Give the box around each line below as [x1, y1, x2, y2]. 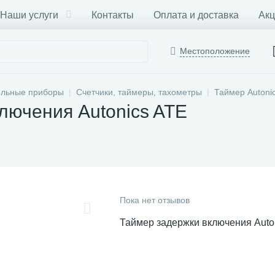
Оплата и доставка [153, 9, 239, 20]
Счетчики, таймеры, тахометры [76, 87, 202, 97]
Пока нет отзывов [120, 195, 190, 205]
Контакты [91, 9, 134, 20]
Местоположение [180, 46, 250, 56]
